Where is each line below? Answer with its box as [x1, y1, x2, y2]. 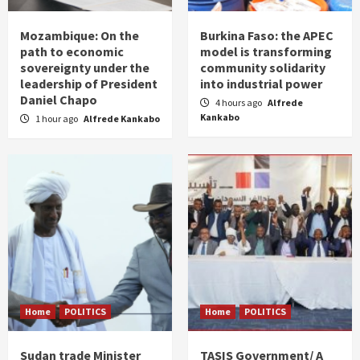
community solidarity [200, 59, 325, 76]
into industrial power [200, 76, 322, 92]
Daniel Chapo [20, 92, 97, 108]
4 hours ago [215, 96, 264, 109]
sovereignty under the [20, 59, 149, 76]
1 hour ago [35, 112, 80, 125]
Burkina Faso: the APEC [200, 27, 333, 44]
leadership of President [20, 76, 157, 92]
